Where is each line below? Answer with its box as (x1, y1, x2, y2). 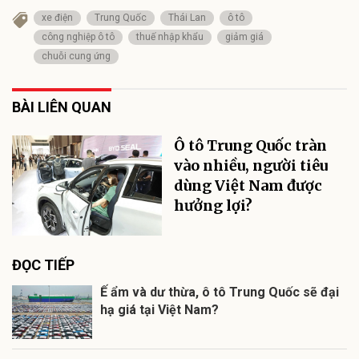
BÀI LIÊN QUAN (12, 99, 111, 116)
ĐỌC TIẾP (12, 256, 75, 274)
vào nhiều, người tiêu (174, 156, 329, 175)
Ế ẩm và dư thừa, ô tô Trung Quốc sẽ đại (100, 284, 339, 301)
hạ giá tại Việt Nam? (100, 302, 219, 318)
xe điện (42, 12, 73, 24)
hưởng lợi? (174, 196, 253, 216)
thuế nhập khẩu (136, 31, 204, 43)
